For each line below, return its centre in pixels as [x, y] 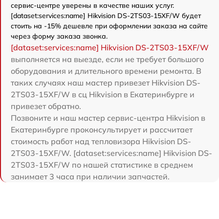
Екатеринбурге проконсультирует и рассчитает [102, 130]
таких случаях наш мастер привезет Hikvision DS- [106, 83]
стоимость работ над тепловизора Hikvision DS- [101, 141]
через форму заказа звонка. [59, 36]
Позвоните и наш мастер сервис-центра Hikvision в [108, 118]
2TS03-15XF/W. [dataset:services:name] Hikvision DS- [111, 153]
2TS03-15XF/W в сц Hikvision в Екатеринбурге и [103, 94]
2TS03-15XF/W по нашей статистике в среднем [102, 165]
